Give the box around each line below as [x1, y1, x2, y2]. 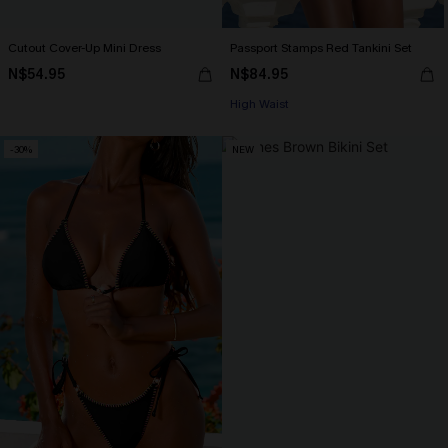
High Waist [230, 96, 289, 112]
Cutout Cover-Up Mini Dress [8, 40, 161, 56]
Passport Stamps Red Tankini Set [230, 40, 412, 56]
